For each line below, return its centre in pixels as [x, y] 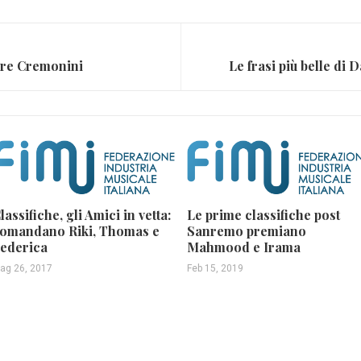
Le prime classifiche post [263, 215]
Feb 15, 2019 [215, 269]
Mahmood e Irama [243, 247]
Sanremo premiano [246, 231]
